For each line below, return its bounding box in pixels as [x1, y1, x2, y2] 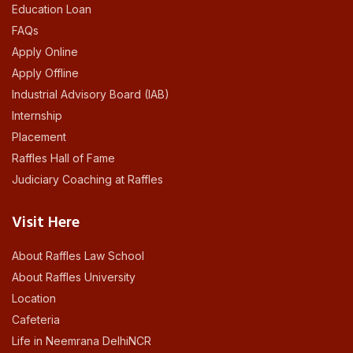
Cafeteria [12, 313, 60, 327]
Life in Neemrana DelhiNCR [12, 334, 151, 348]
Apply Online [12, 45, 78, 59]
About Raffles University [12, 270, 136, 284]
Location [12, 292, 56, 306]
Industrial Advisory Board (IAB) [12, 87, 169, 102]
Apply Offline [12, 66, 79, 80]
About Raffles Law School [12, 249, 144, 263]
